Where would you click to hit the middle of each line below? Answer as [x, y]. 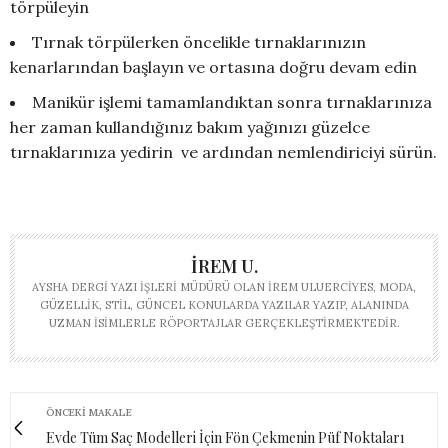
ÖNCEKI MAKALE [89, 413]
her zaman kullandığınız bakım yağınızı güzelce [190, 127]
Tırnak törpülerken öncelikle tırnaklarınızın [199, 42]
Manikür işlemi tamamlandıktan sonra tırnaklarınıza [232, 102]
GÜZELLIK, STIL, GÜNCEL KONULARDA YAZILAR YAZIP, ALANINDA [224, 305]
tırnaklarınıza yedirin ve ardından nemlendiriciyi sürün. [223, 152]
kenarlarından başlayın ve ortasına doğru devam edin [213, 67]
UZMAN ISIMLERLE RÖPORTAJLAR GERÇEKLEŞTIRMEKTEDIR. [224, 323]
